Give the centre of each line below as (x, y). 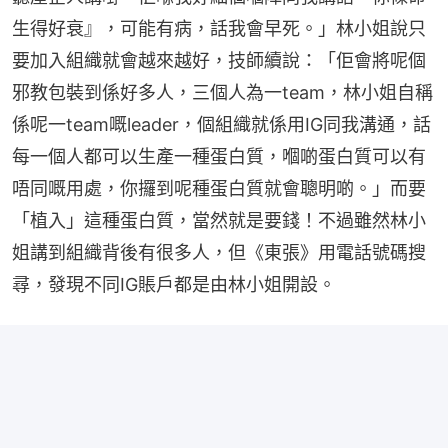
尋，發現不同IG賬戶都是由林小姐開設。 (174, 284)
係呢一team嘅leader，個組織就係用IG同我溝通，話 (221, 124)
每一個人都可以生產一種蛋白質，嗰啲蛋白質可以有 (219, 156)
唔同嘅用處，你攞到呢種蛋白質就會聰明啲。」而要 (219, 188)
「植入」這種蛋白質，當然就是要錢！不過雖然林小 (219, 220)
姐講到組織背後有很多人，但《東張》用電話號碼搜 (219, 252)
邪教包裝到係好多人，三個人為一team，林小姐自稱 (222, 92)
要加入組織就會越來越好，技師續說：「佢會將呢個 (219, 60)
